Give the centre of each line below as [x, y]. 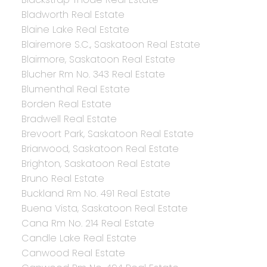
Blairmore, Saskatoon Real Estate [98, 60]
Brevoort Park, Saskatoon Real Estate [107, 134]
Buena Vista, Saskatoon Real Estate [104, 209]
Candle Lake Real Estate [79, 238]
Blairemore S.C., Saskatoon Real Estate [111, 45]
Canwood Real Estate [73, 253]
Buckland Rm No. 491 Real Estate [96, 194]
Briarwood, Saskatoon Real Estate [100, 149]
